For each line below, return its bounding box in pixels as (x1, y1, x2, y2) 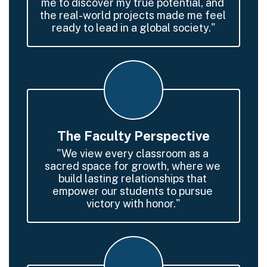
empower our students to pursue (52, 184, 213, 197)
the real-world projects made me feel (40, 8, 226, 21)
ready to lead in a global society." (51, 21, 216, 34)
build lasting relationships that (58, 172, 207, 185)
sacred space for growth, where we (44, 159, 221, 172)
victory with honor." (86, 197, 181, 210)
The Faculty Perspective (57, 128, 210, 144)
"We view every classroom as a (56, 147, 209, 160)
